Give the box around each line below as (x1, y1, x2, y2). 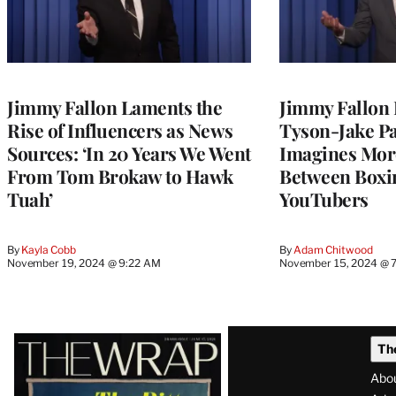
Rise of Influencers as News (7, 117, 233, 142)
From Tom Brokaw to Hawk (7, 163, 233, 188)
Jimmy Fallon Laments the (7, 94, 222, 119)
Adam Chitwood (293, 242, 373, 256)
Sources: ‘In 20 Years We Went (7, 140, 251, 165)
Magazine (6, 353, 126, 392)
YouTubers (279, 186, 369, 211)
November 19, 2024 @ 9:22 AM (7, 255, 161, 270)
